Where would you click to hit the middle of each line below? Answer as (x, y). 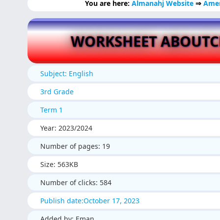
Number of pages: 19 (75, 146)
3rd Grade (57, 92)
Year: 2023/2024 (66, 128)
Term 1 (51, 110)
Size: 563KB (59, 165)
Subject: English (67, 74)
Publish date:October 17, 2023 (90, 201)
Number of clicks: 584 (76, 183)
